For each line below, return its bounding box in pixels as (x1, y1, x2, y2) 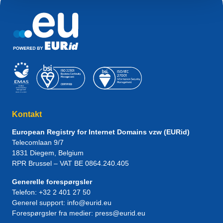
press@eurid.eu (95, 209, 145, 217)
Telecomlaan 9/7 (12, 138, 64, 146)
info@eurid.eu (67, 199, 111, 207)
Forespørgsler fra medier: (12, 209, 93, 217)
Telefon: (12, 188, 37, 196)
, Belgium (54, 149, 84, 157)
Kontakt (12, 110, 42, 118)
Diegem (30, 149, 54, 157)
